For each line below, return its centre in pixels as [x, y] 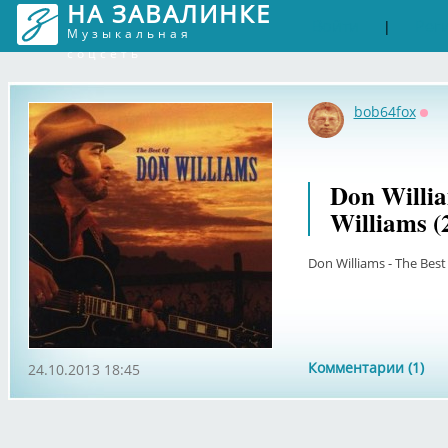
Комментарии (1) [365, 367]
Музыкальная [129, 33]
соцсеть [104, 53]
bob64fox [384, 111]
